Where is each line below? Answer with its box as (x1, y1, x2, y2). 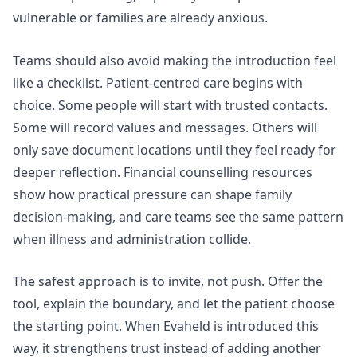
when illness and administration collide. (13, 229, 251, 248)
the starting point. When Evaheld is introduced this (13, 317, 319, 335)
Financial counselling (124, 163, 249, 181)
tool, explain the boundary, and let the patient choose (13, 295, 335, 313)
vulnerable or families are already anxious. (13, 8, 268, 26)
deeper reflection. (13, 163, 124, 181)
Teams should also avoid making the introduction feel (13, 51, 336, 69)
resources (249, 163, 312, 181)
